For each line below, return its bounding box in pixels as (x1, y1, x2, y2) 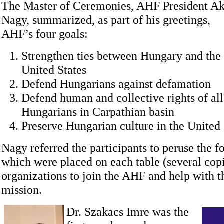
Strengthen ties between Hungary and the (21, 49, 221, 62)
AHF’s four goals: (1, 27, 88, 40)
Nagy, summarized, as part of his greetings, (1, 13, 210, 26)
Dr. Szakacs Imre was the (66, 205, 189, 218)
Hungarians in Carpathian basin (21, 105, 174, 118)
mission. (1, 183, 42, 196)
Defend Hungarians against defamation (21, 77, 211, 90)
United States (21, 63, 86, 76)
